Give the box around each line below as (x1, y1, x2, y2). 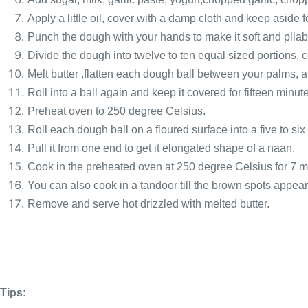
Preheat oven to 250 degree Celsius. (27, 105, 206, 117)
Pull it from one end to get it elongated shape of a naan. (27, 142, 295, 154)
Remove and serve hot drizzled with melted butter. (27, 198, 269, 210)
